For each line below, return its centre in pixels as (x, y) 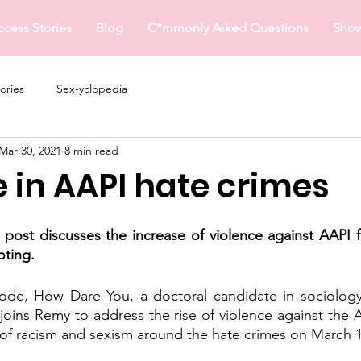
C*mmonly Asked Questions (228, 28)
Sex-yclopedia (92, 88)
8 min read (91, 150)
